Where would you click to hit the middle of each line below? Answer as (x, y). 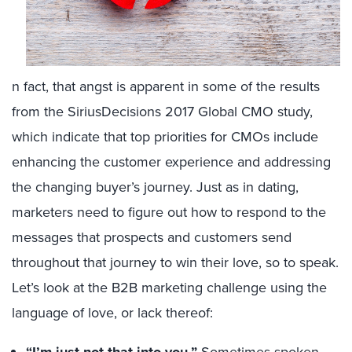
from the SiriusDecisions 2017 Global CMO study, (162, 112)
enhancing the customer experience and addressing (171, 162)
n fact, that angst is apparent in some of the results (166, 86)
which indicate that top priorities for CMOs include (165, 137)
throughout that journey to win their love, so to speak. (175, 262)
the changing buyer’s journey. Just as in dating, (155, 187)
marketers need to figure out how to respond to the (169, 212)
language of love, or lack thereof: (112, 313)
